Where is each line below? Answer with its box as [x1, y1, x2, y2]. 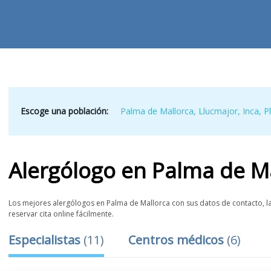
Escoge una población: [21, 105, 109, 117]
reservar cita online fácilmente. [8, 209, 114, 219]
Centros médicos [128, 232, 227, 248]
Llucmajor [198, 105, 238, 117]
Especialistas [8, 232, 84, 248]
